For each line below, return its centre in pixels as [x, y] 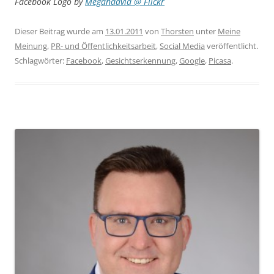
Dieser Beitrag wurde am [60, 31]
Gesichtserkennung [140, 61]
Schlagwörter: [40, 61]
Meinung [31, 46]
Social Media [182, 46]
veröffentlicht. [231, 46]
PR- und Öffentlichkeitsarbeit [103, 46]
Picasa [220, 61]
